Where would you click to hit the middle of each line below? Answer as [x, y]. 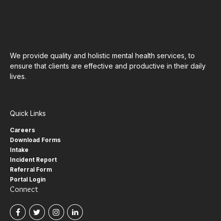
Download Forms [35, 140]
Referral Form [31, 170]
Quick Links [28, 113]
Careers [22, 130]
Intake [19, 150]
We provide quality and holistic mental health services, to [102, 56]
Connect [24, 189]
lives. [18, 76]
